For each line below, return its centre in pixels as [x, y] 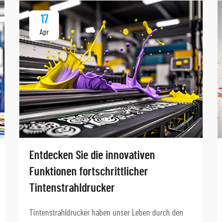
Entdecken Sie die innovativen [92, 156]
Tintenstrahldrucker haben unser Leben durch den [106, 213]
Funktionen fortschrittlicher [89, 172]
